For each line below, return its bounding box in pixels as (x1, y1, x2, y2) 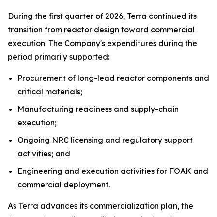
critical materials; (17, 87, 82, 96)
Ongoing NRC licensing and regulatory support (17, 135, 193, 145)
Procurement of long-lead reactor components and (17, 73, 209, 83)
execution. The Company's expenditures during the (8, 38, 197, 48)
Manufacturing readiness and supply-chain (17, 104, 179, 114)
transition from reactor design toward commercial (8, 25, 195, 34)
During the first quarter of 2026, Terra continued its (8, 11, 197, 21)
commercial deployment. (17, 180, 110, 189)
